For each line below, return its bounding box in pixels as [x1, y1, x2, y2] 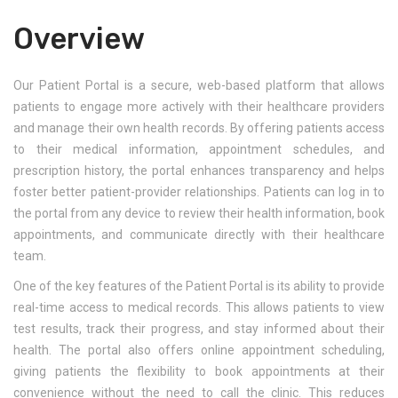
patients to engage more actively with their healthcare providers [13, 99, 385, 115]
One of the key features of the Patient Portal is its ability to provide [13, 279, 385, 294]
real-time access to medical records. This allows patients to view [13, 300, 385, 315]
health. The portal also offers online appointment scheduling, [13, 343, 385, 358]
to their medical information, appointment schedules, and [13, 142, 385, 157]
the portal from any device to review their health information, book [13, 206, 385, 221]
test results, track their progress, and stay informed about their [13, 322, 385, 337]
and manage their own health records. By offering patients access [13, 121, 385, 136]
